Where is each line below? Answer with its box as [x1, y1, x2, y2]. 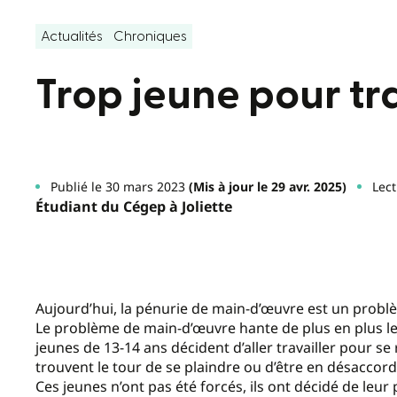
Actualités [41, 28, 103, 43]
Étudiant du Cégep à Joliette [35, 196, 232, 216]
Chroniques [113, 28, 187, 43]
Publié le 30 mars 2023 [50, 177, 185, 195]
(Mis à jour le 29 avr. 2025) [184, 177, 346, 195]
